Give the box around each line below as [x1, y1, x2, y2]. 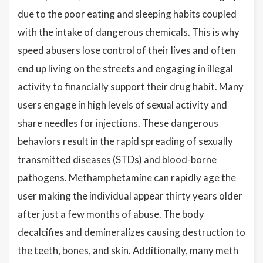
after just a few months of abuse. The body [18, 207, 204, 220]
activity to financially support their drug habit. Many [18, 80, 244, 93]
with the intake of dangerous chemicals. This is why [18, 25, 240, 38]
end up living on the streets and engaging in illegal [18, 62, 233, 75]
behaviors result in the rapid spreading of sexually [18, 134, 233, 147]
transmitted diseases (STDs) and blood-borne [18, 153, 217, 166]
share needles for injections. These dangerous [18, 116, 218, 129]
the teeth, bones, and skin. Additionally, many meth [18, 244, 238, 257]
